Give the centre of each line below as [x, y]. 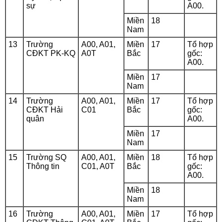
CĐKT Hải [45, 110]
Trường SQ [46, 157]
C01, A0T [98, 166]
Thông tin [43, 166]
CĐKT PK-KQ [51, 53]
